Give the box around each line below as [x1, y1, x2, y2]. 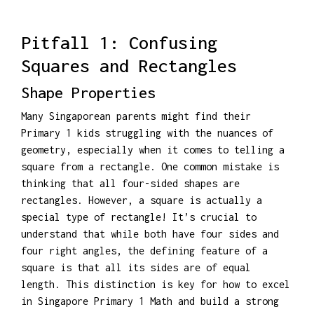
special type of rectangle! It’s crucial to [21, 210, 257, 223]
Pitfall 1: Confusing [21, 32, 217, 53]
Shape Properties [21, 83, 156, 102]
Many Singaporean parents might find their [21, 109, 251, 122]
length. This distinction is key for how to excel [21, 278, 290, 290]
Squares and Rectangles [21, 55, 237, 76]
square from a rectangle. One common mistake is [21, 160, 279, 172]
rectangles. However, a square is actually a [21, 193, 262, 206]
